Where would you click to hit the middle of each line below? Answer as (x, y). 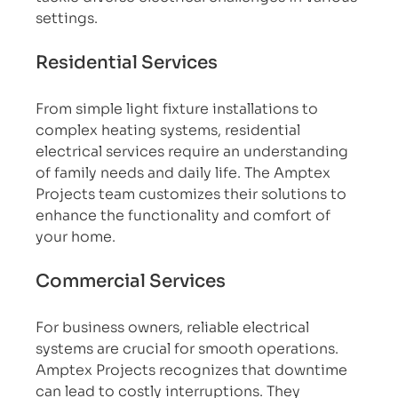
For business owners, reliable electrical (175, 327)
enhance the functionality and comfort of (185, 215)
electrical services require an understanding (194, 151)
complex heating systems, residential (170, 130)
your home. (76, 236)
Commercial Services (131, 281)
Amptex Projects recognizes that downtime (194, 370)
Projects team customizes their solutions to (193, 194)
